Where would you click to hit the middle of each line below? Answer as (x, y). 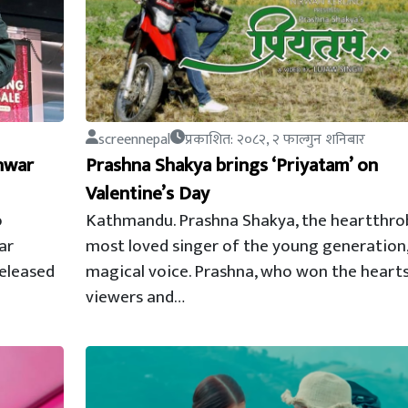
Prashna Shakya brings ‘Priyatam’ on (231, 165)
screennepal (134, 140)
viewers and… (135, 297)
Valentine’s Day (147, 194)
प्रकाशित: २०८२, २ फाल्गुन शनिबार (275, 140)
